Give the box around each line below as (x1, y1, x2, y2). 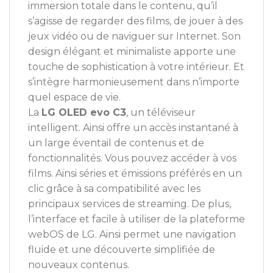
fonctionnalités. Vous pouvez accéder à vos (28, 152, 236, 165)
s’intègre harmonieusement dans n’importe (28, 76, 239, 88)
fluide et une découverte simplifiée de (28, 244, 215, 256)
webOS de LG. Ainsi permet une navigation (28, 229, 236, 241)
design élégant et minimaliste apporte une (28, 46, 236, 58)
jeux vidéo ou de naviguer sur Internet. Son (28, 30, 241, 43)
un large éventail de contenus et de (28, 137, 204, 149)
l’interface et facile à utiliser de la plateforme (28, 213, 245, 225)
